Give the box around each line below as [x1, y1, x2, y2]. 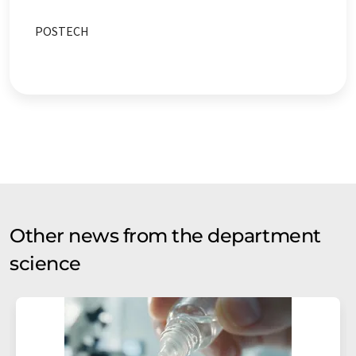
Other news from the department [10, 224, 321, 247]
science [10, 252, 81, 275]
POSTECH [35, 23, 89, 39]
